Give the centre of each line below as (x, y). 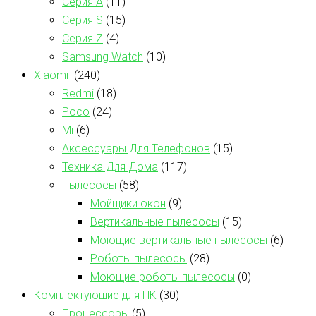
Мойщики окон (128, 203)
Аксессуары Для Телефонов (136, 148)
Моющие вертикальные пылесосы (179, 240)
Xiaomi (53, 75)
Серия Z (83, 38)
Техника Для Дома (110, 166)
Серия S (83, 20)
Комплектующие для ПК (95, 295)
